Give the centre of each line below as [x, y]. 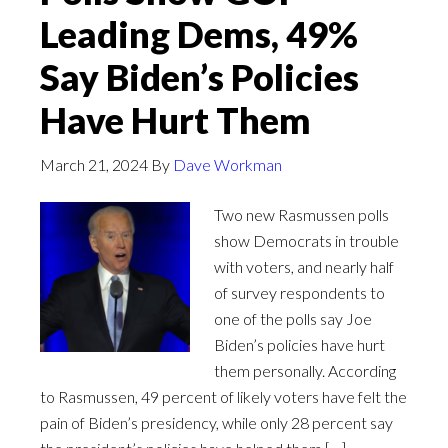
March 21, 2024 [94, 164]
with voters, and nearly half [304, 266]
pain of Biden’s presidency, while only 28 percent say [216, 422]
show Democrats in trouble [306, 240]
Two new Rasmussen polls [301, 214]
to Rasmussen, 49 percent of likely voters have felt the [223, 396]
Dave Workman [227, 164]
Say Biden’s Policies [199, 77]
